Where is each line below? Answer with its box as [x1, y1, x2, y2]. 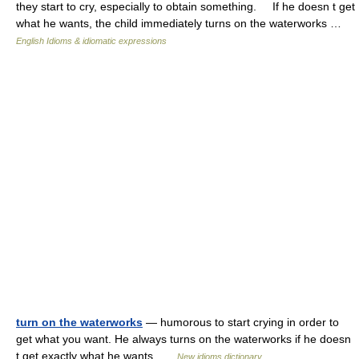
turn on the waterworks [16, 316, 143, 329]
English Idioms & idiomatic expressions [16, 36, 167, 46]
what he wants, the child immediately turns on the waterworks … [16, 17, 348, 30]
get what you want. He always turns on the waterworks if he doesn [16, 333, 351, 345]
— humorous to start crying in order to [143, 316, 339, 329]
